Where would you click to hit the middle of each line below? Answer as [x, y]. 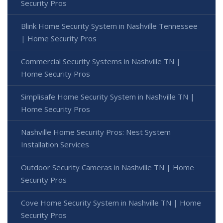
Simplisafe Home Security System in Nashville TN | [108, 97]
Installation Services [55, 145]
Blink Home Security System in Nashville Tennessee [109, 26]
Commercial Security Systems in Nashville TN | [101, 61]
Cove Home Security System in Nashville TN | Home [111, 203]
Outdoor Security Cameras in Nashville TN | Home [108, 167]
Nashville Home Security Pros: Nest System [96, 132]
